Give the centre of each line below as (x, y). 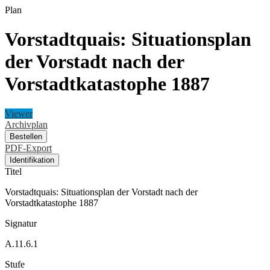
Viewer (19, 113)
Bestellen (26, 136)
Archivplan (26, 124)
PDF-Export (28, 148)
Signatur (21, 223)
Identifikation (32, 160)
